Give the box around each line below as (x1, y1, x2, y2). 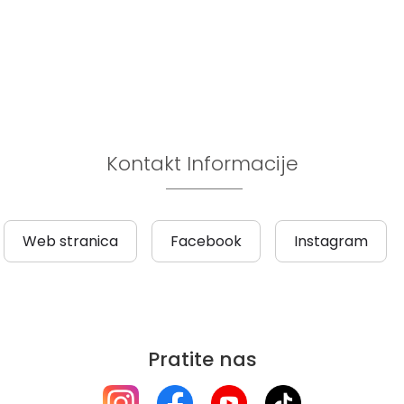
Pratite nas (147, 345, 257, 374)
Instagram (293, 231, 368, 252)
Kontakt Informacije (106, 150, 298, 179)
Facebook (170, 231, 242, 252)
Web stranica (22, 231, 118, 252)
